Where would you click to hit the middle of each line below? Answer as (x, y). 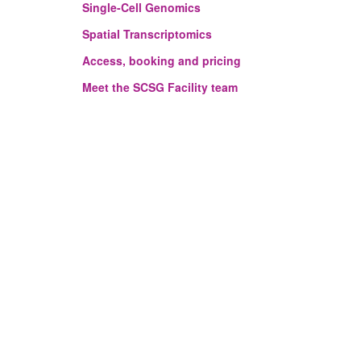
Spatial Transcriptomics (147, 33)
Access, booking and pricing (162, 60)
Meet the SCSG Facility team (160, 87)
